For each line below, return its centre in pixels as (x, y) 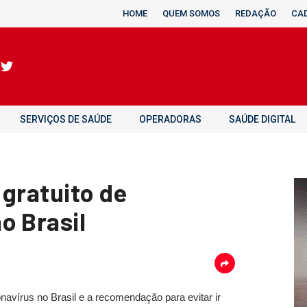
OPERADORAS (170, 119)
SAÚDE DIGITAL (262, 119)
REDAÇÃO (256, 13)
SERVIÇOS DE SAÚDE (66, 119)
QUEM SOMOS (191, 13)
